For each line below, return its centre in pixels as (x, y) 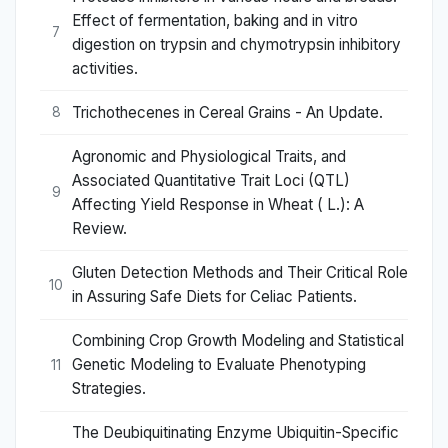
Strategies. (109, 389)
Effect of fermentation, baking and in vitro (215, 20)
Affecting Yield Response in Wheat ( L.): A (218, 204)
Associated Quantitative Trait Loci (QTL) (211, 180)
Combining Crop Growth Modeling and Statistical (238, 341)
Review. (99, 228)
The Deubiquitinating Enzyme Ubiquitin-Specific (235, 433)
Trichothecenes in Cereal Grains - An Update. (227, 112)
